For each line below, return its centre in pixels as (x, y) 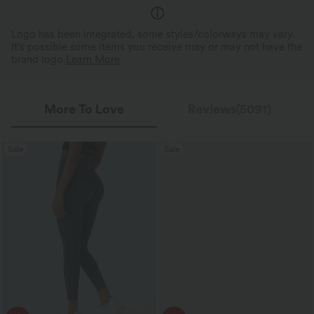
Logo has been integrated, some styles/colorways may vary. (153, 35)
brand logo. (39, 60)
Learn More (93, 60)
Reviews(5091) (230, 109)
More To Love (84, 109)
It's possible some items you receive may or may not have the (157, 47)
